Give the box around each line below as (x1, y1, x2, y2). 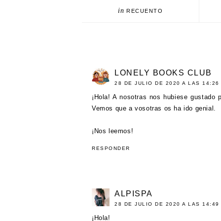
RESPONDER (92, 145, 130, 151)
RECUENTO (126, 7, 163, 14)
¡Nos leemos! (92, 127, 134, 135)
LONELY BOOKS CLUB (114, 68, 212, 77)
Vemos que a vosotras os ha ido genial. (92, 104, 216, 112)
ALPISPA (114, 189, 153, 198)
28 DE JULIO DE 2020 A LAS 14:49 (114, 201, 220, 207)
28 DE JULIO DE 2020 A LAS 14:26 (114, 80, 220, 86)
